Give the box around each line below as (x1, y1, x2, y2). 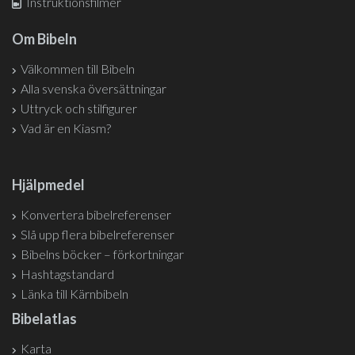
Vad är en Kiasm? (21, 120, 111, 136)
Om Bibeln (12, 30, 77, 48)
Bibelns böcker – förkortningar (21, 246, 184, 261)
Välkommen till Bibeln (21, 61, 135, 76)
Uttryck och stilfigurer (21, 101, 137, 116)
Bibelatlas (12, 310, 77, 327)
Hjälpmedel (12, 176, 85, 193)
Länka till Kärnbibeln (21, 286, 128, 301)
